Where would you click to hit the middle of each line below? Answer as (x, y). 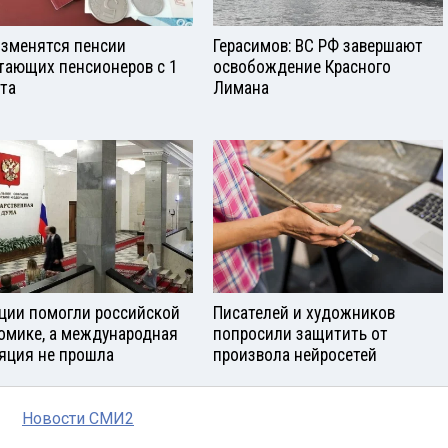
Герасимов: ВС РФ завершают (318, 46)
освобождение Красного (302, 67)
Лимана (241, 88)
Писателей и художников (304, 313)
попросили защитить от (300, 334)
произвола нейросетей (295, 355)
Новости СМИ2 (78, 419)
